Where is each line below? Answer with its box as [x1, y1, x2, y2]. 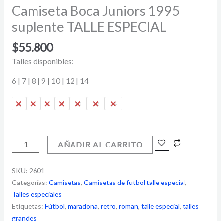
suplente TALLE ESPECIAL [11, 18, 167, 35]
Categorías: [11, 178, 49, 187]
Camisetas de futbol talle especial [83, 178, 185, 187]
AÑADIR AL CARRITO [57, 140, 143, 149]
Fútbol [44, 202, 65, 211]
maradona [67, 202, 98, 211]
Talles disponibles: [11, 57, 74, 66]
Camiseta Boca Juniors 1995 [11, 2, 180, 19]
